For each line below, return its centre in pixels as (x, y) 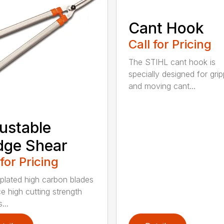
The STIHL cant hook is (172, 62)
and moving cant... (162, 86)
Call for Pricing (170, 44)
